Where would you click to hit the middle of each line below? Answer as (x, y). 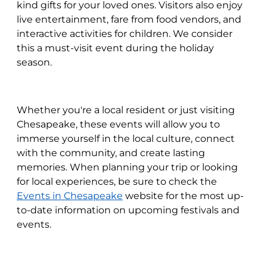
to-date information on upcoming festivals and (128, 210)
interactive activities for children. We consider (125, 34)
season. (34, 62)
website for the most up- (183, 196)
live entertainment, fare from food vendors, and (129, 19)
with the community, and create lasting (111, 153)
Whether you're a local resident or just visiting (126, 110)
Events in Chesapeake (70, 196)
